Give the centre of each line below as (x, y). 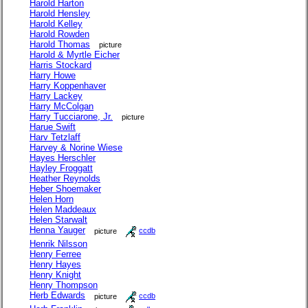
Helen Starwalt (58, 219)
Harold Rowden (59, 34)
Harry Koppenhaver (68, 85)
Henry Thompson (64, 285)
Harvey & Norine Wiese (76, 147)
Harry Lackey (56, 96)
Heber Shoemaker (65, 188)
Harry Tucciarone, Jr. (71, 116)
